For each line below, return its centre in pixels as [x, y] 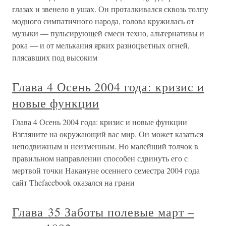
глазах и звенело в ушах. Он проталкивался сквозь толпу [110, 9]
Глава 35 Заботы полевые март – [103, 212]
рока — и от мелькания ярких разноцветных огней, [101, 45]
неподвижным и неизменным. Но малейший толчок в [105, 146]
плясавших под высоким [55, 57]
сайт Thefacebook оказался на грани [73, 182]
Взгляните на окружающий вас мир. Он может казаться [108, 134]
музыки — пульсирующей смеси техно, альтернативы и [108, 33]
